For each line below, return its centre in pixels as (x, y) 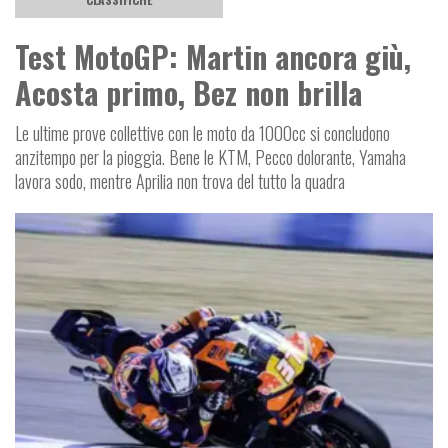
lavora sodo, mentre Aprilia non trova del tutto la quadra (180, 180)
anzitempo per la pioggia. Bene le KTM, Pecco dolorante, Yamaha (210, 156)
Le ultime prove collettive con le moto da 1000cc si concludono (202, 132)
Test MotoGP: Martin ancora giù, (213, 56)
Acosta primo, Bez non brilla (188, 92)
